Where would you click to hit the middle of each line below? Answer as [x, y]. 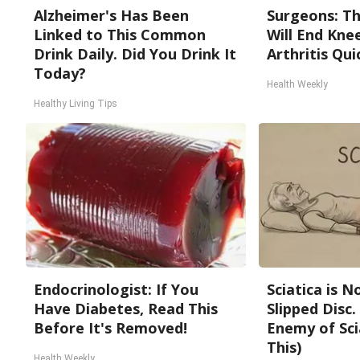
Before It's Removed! [110, 328]
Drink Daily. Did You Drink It [135, 54]
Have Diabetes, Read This [126, 309]
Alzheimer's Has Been [111, 15]
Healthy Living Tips [76, 104]
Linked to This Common [120, 35]
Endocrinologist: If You [116, 289]
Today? [60, 73]
